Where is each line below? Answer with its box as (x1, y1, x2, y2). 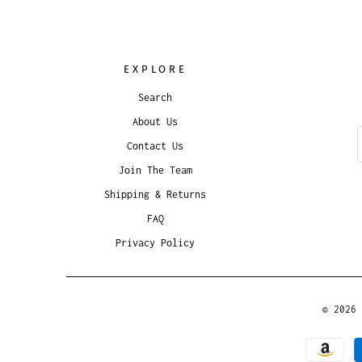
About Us (133, 116, 178, 128)
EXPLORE (123, 63, 187, 76)
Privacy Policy (116, 237, 195, 250)
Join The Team (118, 164, 192, 177)
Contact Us (127, 140, 183, 153)
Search (138, 91, 172, 104)
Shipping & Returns (104, 188, 206, 201)
